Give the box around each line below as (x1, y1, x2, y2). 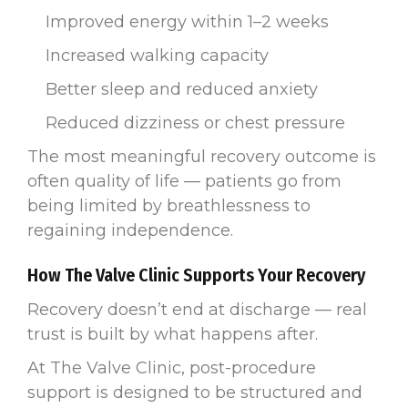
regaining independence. (27, 219, 233, 240)
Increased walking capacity (46, 45, 269, 66)
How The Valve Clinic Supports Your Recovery (27, 263, 365, 286)
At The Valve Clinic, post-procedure (27, 357, 316, 378)
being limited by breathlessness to (27, 195, 311, 216)
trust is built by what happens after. (27, 323, 318, 344)
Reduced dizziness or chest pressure (46, 112, 345, 133)
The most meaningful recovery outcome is (27, 146, 376, 167)
